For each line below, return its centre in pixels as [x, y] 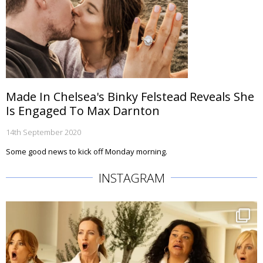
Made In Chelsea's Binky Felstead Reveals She [130, 97]
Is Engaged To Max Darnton [83, 111]
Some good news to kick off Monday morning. [87, 151]
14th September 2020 [43, 132]
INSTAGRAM [131, 178]
